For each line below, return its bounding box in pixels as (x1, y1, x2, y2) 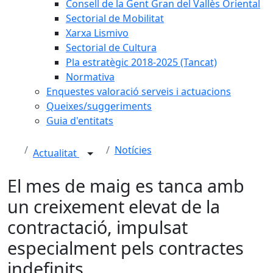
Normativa (66, 70, 115, 83)
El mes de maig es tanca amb (7, 174, 244, 197)
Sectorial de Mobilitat (66, 12, 164, 25)
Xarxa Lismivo (66, 26, 129, 40)
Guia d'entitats (46, 114, 113, 127)
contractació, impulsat (7, 215, 188, 239)
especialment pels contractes (7, 236, 244, 260)
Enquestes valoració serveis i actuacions (46, 85, 231, 98)
